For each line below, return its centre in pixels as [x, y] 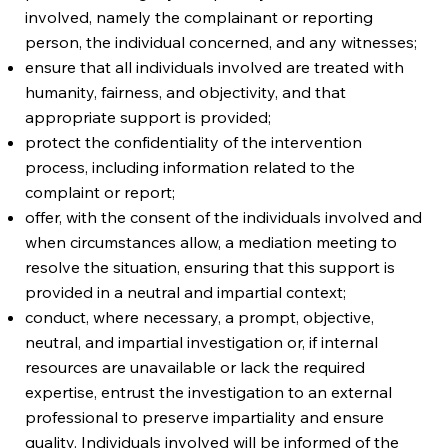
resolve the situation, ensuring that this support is [210, 266]
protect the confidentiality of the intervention [194, 141]
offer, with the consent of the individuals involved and [224, 216]
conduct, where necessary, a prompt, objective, [200, 316]
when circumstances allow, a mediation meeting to [211, 241]
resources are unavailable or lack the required [195, 366]
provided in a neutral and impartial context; [186, 291]
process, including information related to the [190, 166]
